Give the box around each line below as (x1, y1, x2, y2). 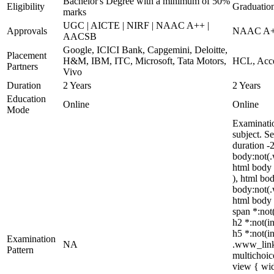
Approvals (7, 26, 47, 36)
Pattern (7, 245, 34, 255)
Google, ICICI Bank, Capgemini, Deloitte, (63, 45, 228, 55)
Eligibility (7, 1, 45, 12)
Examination (7, 234, 56, 244)
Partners (7, 61, 38, 72)
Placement (7, 50, 46, 61)
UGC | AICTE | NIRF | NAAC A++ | (63, 20, 209, 31)
